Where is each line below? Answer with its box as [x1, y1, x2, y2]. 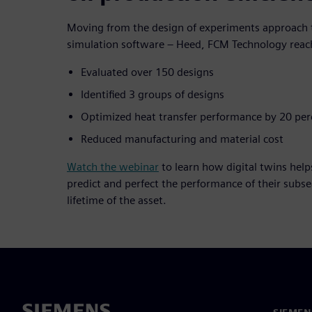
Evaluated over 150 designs [81, 65, 214, 79]
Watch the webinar [67, 159, 159, 173]
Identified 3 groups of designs [81, 87, 224, 101]
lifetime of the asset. [67, 193, 166, 207]
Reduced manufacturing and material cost [81, 132, 283, 146]
